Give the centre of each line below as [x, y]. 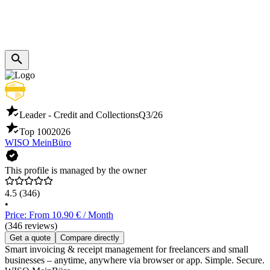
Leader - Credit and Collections [79, 115]
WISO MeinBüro [38, 143]
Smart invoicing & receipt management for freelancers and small [127, 250]
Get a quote [30, 238]
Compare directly [90, 238]
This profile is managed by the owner [76, 171]
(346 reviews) [31, 226]
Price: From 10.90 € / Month [59, 215]
